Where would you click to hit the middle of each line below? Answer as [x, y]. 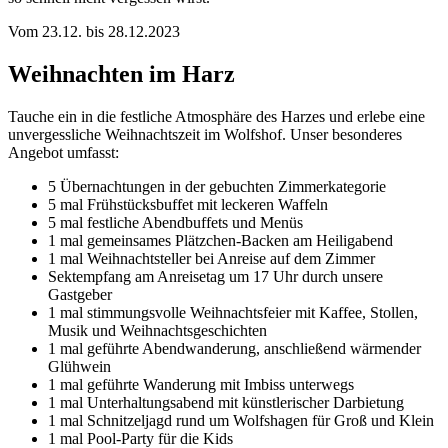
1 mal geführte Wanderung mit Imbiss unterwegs [201, 384]
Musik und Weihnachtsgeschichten [157, 330]
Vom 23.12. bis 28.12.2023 [94, 31]
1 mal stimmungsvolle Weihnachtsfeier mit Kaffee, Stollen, [233, 312]
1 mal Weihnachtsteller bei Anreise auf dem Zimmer [211, 258]
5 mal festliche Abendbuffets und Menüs [175, 222]
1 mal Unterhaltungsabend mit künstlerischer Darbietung [226, 402]
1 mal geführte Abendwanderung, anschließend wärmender [234, 348]
